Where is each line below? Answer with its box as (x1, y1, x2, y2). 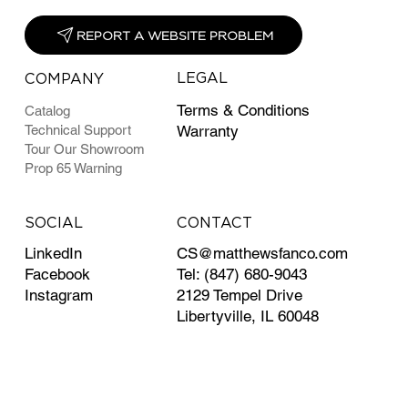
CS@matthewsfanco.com (177, 244, 349, 263)
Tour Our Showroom (24, 141, 145, 158)
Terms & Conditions (177, 101, 311, 120)
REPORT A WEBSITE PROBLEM (76, 27, 274, 43)
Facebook (24, 265, 90, 284)
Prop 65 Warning (24, 160, 122, 177)
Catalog (24, 103, 70, 119)
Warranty (177, 122, 240, 141)
